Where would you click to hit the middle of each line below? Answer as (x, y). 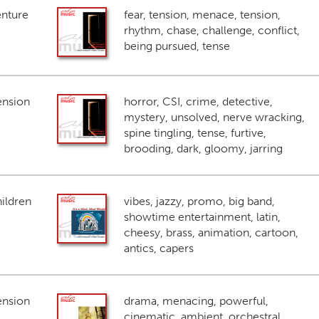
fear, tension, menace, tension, (202, 15)
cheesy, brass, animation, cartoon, (211, 232)
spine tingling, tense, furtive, (195, 133)
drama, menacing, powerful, (196, 301)
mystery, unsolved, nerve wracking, (214, 117)
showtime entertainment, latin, (202, 217)
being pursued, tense (177, 46)
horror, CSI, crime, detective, (198, 101)
